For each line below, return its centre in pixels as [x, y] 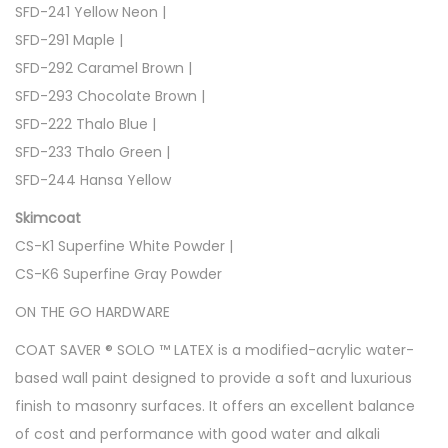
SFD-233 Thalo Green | [92, 152]
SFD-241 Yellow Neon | [90, 12]
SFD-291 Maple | [69, 40]
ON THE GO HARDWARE [92, 312]
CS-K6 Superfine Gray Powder [118, 274]
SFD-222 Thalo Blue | [85, 124]
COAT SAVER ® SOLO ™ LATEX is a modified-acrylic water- [214, 350]
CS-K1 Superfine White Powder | [124, 246]
